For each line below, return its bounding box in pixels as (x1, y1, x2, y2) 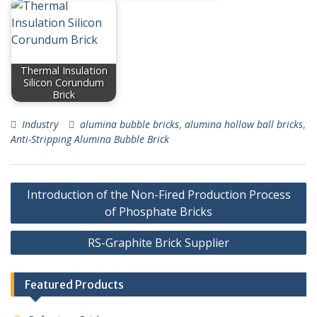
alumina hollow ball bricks (185, 117, 303, 131)
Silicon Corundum (23, 76, 104, 90)
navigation (10, 197, 84, 215)
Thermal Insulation (20, 64, 108, 78)
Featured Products (25, 277, 124, 292)
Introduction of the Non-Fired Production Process (26, 186, 291, 202)
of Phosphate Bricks (105, 203, 212, 219)
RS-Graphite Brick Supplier (88, 234, 229, 250)
